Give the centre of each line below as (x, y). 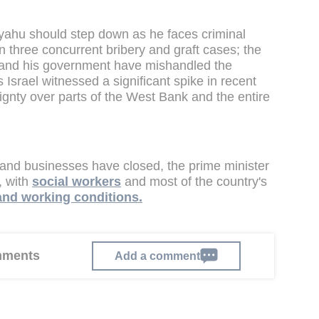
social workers (77, 182)
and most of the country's (194, 182)
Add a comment (157, 255)
